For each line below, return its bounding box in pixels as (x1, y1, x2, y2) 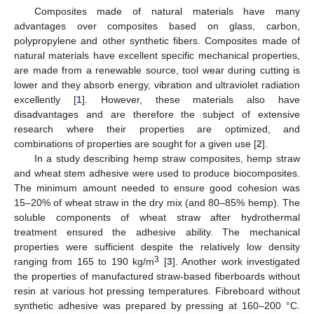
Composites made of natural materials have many (34, 5, 300, 17)
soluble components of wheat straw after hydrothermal (14, 211, 300, 223)
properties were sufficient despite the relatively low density (14, 240, 300, 252)
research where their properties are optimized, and (14, 123, 300, 135)
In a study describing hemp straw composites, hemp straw (34, 152, 300, 164)
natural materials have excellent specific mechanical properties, (14, 49, 300, 61)
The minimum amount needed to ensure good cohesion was (14, 182, 300, 193)
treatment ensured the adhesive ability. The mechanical (14, 226, 300, 238)
